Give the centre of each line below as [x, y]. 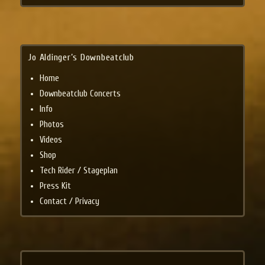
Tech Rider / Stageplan [79, 170]
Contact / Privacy [70, 201]
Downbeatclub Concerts [80, 93]
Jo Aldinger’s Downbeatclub [81, 57]
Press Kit [56, 186]
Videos [51, 140]
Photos [52, 124]
